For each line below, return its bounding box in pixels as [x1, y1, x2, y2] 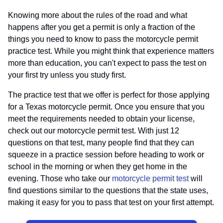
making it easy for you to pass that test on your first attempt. [8, 198, 214, 207]
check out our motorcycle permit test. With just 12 [8, 126, 179, 135]
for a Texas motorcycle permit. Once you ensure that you [8, 103, 205, 111]
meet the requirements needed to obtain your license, [8, 114, 195, 123]
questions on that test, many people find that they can [8, 138, 194, 147]
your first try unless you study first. [8, 71, 126, 80]
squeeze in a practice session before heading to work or [8, 150, 204, 159]
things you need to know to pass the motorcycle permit [8, 35, 198, 44]
